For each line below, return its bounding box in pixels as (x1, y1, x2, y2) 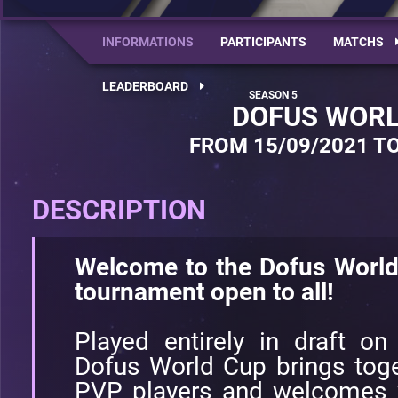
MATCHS (333, 35, 386, 49)
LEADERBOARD (102, 79, 191, 93)
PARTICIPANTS (220, 35, 306, 49)
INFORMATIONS (102, 35, 194, 49)
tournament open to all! (75, 277, 334, 306)
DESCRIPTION (32, 194, 206, 227)
